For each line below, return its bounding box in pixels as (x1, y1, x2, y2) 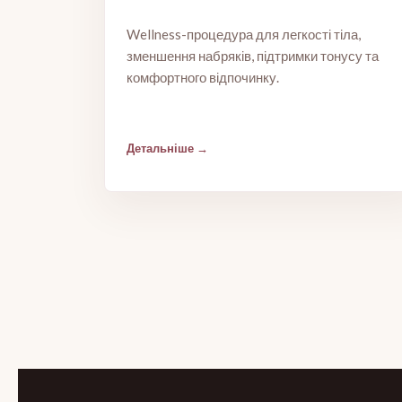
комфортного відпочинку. (127, 69, 279, 85)
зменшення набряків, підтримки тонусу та (127, 48, 379, 64)
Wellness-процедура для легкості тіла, (127, 26, 361, 42)
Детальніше (127, 141, 194, 155)
